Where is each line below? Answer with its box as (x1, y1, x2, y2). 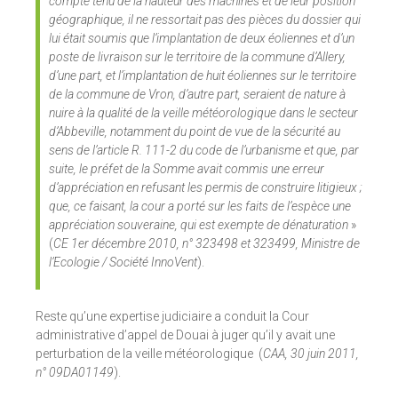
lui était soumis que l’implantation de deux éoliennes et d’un (49, 31, 354, 46)
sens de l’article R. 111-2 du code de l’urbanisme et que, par (49, 143, 359, 158)
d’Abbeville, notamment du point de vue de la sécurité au (49, 124, 340, 139)
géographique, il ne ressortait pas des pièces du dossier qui (49, 12, 361, 28)
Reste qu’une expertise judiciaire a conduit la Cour (36, 309, 309, 324)
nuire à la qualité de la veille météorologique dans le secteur (49, 106, 358, 121)
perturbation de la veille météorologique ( (36, 346, 263, 362)
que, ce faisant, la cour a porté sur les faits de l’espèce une (49, 199, 351, 214)
